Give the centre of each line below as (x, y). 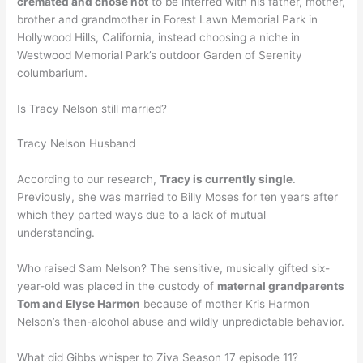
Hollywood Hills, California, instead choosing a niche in (159, 37)
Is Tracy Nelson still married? (92, 108)
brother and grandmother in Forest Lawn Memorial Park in (168, 19)
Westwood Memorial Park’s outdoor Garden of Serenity (160, 55)
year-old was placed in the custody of (117, 286)
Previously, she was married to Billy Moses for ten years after (178, 197)
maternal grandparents (281, 286)
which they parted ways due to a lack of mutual (142, 215)
